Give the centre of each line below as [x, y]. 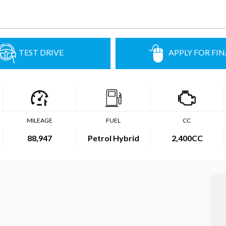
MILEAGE [39, 120]
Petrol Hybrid [113, 138]
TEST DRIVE [41, 52]
